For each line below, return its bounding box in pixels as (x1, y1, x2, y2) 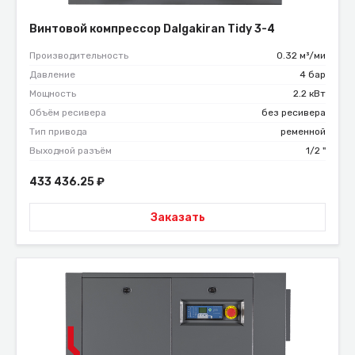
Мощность (29, 88, 76, 100)
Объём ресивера (29, 107, 106, 119)
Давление (29, 69, 75, 81)
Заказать (150, 210, 205, 224)
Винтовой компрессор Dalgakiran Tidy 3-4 (29, 22, 275, 36)
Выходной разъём (29, 145, 112, 157)
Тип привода (29, 126, 87, 138)
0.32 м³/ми (277, 50, 326, 62)
